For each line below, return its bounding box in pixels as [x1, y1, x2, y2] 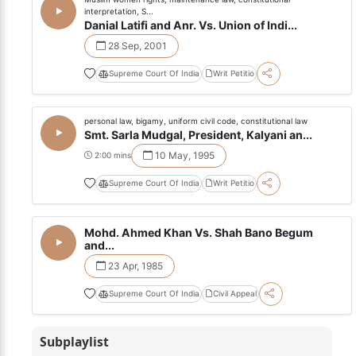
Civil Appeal [212, 288, 257, 298]
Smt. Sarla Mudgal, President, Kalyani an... [84, 128, 312, 141]
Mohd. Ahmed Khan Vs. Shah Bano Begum [84, 226, 313, 239]
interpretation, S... [84, 6, 153, 16]
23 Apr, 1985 [106, 259, 163, 272]
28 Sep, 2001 [106, 39, 167, 52]
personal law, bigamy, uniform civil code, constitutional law [84, 115, 308, 126]
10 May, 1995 [153, 149, 215, 161]
